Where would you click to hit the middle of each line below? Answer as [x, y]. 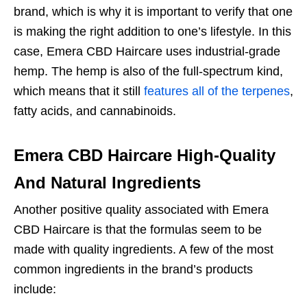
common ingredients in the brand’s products [133, 270]
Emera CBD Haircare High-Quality [145, 156]
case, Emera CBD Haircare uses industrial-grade [147, 52]
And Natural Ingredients [107, 183]
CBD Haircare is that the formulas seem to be [138, 230]
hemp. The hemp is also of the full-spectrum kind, [148, 72]
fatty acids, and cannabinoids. [95, 111]
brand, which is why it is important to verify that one [153, 12]
